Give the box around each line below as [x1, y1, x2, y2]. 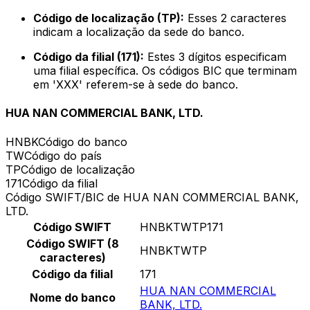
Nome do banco [29, 290, 116, 304]
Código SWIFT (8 [26, 236, 119, 250]
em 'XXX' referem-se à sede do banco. [33, 77, 238, 92]
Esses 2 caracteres [184, 11, 286, 26]
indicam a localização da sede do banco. [33, 25, 244, 39]
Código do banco [38, 134, 127, 149]
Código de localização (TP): [33, 11, 184, 26]
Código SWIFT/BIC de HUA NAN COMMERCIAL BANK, [6, 190, 299, 204]
